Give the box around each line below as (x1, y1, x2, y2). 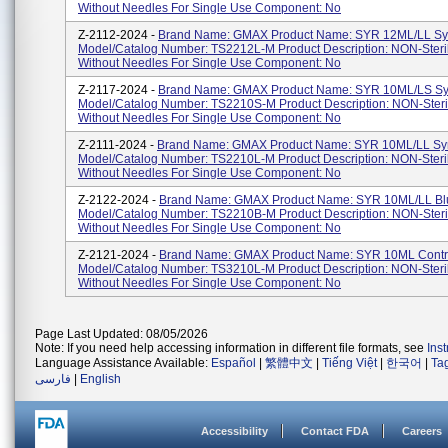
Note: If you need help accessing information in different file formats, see (35, 341, 427, 355)
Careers (402, 425, 442, 437)
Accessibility (201, 425, 268, 437)
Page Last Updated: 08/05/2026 (35, 327, 208, 341)
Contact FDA (301, 425, 369, 437)
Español (211, 356, 256, 370)
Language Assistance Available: (35, 356, 211, 370)
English (80, 372, 121, 386)
